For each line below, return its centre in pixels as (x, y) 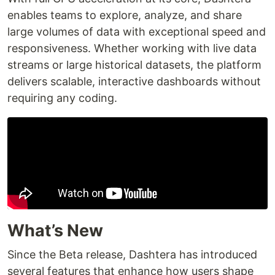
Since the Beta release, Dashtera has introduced (132, 255)
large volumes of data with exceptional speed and (137, 32)
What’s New (55, 231)
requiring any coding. (62, 98)
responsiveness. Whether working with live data (132, 48)
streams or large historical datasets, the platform (134, 65)
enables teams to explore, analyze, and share (125, 15)
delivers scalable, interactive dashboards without (134, 82)
